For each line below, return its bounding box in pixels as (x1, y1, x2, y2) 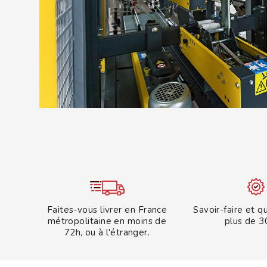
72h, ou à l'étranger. (64, 226, 150, 238)
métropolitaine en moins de (47, 215, 167, 227)
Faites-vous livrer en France (46, 204, 167, 216)
